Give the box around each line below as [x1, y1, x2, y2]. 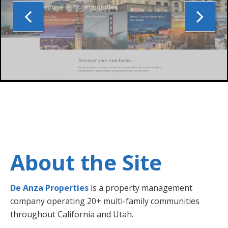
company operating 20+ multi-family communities [10, 195, 199, 207]
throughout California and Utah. [10, 208, 133, 220]
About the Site [10, 147, 162, 177]
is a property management [89, 182, 192, 193]
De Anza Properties [10, 182, 89, 193]
